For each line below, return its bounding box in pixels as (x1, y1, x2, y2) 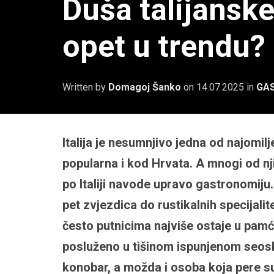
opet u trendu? (62, 29, 265, 65)
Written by (62, 81, 108, 94)
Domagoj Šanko (108, 81, 181, 94)
